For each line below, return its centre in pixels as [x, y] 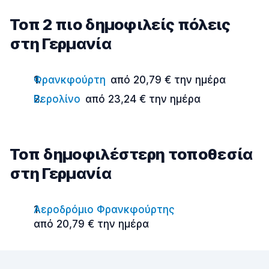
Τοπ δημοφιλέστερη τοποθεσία [131, 154]
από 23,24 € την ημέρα [143, 99]
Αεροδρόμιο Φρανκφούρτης [104, 210]
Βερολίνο [57, 99]
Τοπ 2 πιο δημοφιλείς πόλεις [120, 24]
